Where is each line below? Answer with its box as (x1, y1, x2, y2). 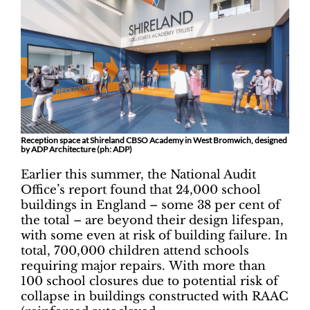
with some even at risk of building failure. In (21, 228, 288, 244)
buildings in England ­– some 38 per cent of (21, 198, 280, 213)
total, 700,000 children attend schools (21, 244, 249, 259)
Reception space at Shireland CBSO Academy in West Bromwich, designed (21, 135, 287, 146)
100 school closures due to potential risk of (21, 274, 278, 289)
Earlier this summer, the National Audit (21, 167, 256, 183)
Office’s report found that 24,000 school (21, 183, 261, 198)
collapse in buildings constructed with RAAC (21, 289, 289, 304)
